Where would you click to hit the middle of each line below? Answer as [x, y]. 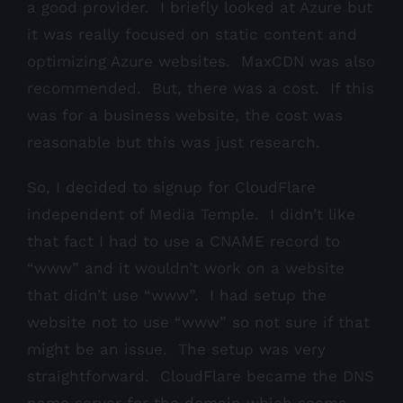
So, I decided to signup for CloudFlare [171, 188]
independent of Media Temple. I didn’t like [191, 215]
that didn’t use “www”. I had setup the [177, 296]
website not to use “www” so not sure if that [198, 322]
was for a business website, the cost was [185, 116]
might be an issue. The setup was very [176, 349]
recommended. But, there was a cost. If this [201, 89]
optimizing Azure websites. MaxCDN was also [201, 62]
